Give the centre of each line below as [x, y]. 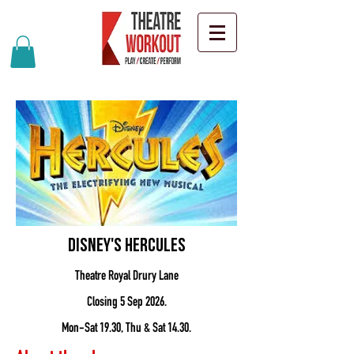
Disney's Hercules [126, 246]
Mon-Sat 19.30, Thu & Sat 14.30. [126, 329]
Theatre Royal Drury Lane [126, 277]
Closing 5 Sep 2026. [126, 303]
